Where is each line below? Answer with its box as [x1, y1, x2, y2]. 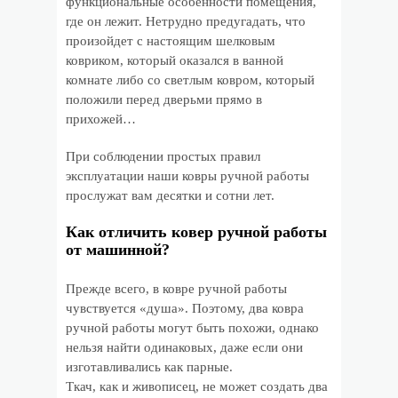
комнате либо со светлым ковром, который [66, 73, 314, 87]
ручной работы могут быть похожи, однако [66, 321, 319, 335]
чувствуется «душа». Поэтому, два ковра [66, 301, 304, 315]
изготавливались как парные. [66, 360, 233, 374]
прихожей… [66, 112, 136, 126]
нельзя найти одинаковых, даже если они [66, 340, 303, 354]
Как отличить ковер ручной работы [66, 223, 327, 241]
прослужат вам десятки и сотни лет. [66, 188, 275, 203]
